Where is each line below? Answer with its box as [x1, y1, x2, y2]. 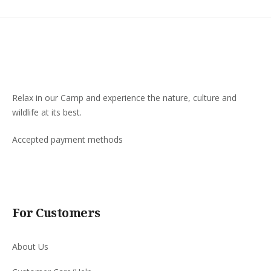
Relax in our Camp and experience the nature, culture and [12, 92, 237, 103]
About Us [12, 241, 48, 252]
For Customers [12, 204, 100, 221]
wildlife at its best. [12, 106, 82, 118]
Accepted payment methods [12, 134, 123, 145]
